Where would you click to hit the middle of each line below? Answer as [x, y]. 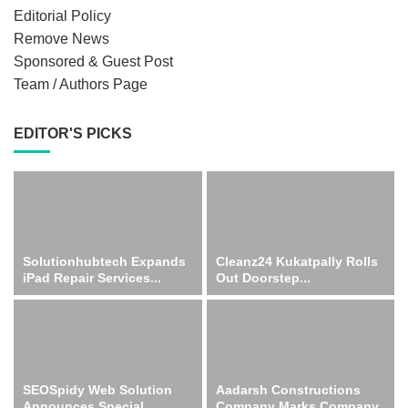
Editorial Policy [62, 16]
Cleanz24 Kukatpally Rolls [296, 262]
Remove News [61, 39]
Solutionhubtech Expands [104, 262]
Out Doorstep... [263, 278]
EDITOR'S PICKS [73, 134]
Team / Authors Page [81, 85]
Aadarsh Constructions [288, 389]
